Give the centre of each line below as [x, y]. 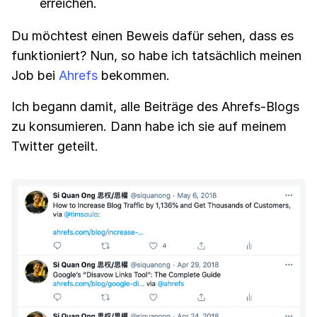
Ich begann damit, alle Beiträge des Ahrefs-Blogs [155, 106]
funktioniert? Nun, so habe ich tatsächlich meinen [156, 55]
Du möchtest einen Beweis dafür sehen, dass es [152, 35]
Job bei [35, 75]
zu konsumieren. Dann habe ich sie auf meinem [149, 126]
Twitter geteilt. [55, 146]
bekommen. [134, 75]
